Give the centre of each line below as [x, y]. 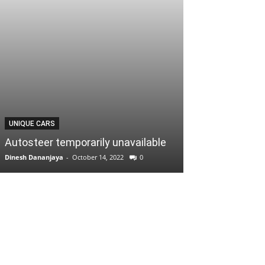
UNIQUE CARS [32, 124]
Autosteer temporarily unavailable [85, 142]
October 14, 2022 [98, 157]
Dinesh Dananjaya [34, 157]
